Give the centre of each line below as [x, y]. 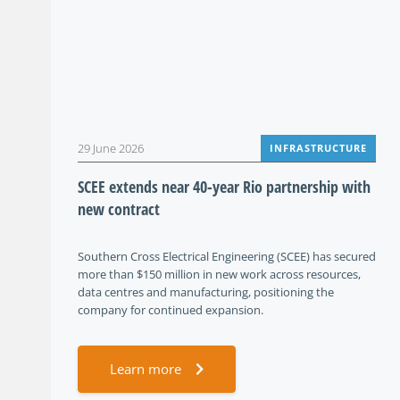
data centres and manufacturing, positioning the [206, 292]
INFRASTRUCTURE [318, 148]
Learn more [146, 369]
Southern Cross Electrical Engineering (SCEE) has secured [227, 256]
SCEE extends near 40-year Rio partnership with [224, 187]
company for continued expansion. [171, 310]
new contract [119, 209]
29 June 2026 [111, 148]
